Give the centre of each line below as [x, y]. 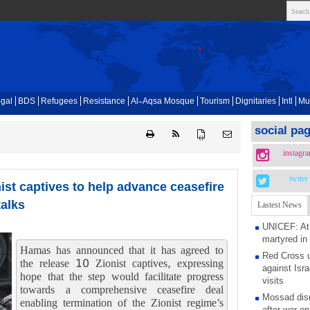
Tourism [215, 102]
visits [273, 281]
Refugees [60, 102]
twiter [299, 179]
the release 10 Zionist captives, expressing [122, 263]
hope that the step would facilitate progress [122, 276]
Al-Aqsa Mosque [163, 102]
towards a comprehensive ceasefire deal [122, 290]
